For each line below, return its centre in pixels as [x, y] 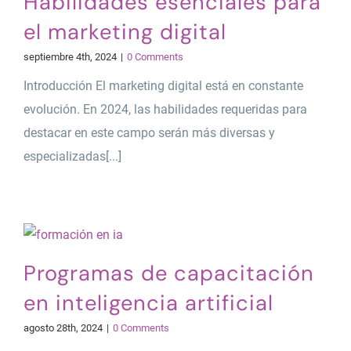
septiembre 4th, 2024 [70, 56]
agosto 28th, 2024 [63, 327]
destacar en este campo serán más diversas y [149, 132]
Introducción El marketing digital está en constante [163, 85]
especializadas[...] [72, 156]
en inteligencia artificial [148, 302]
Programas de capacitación [168, 273]
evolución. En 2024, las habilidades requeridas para [165, 109]
